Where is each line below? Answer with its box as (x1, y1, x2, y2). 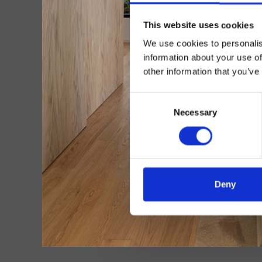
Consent (129, 94, 162, 104)
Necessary (174, 107, 217, 118)
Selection (129, 108, 165, 118)
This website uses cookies (143, 20, 254, 30)
